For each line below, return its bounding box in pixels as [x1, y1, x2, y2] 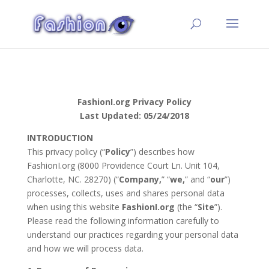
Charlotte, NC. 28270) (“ [26, 174, 119, 185]
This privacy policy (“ [26, 146, 105, 157]
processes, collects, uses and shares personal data [26, 187, 225, 199]
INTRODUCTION [26, 132, 93, 144]
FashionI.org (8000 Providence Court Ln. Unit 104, [26, 160, 220, 171]
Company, [118, 174, 162, 185]
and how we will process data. [26, 243, 144, 254]
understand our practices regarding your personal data [26, 229, 238, 240]
